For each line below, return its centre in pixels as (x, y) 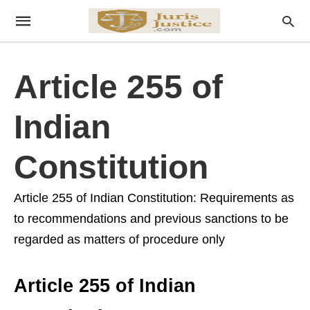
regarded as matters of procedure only (119, 239)
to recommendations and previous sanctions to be (151, 219)
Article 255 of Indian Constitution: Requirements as (154, 198)
